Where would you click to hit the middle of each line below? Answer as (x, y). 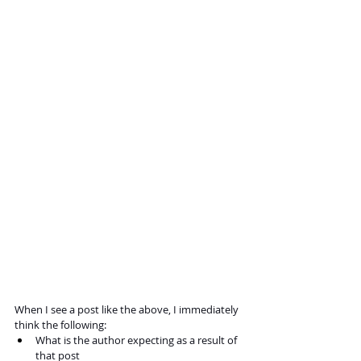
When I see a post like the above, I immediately (128, 309)
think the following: (60, 324)
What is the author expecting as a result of (137, 340)
